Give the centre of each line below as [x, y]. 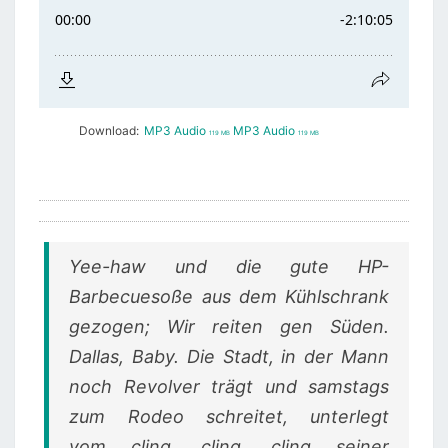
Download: [109, 130]
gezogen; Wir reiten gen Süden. [229, 326]
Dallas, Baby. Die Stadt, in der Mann [229, 356]
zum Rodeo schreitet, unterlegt [229, 416]
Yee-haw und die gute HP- [229, 266]
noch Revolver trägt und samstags [229, 386]
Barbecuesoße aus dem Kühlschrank [229, 296]
